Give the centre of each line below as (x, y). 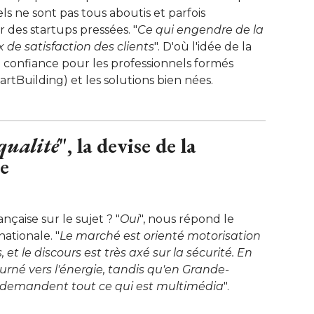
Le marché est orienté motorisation (160, 235)
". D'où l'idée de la (203, 46)
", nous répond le (187, 219)
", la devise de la (127, 145)
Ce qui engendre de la (200, 29)
